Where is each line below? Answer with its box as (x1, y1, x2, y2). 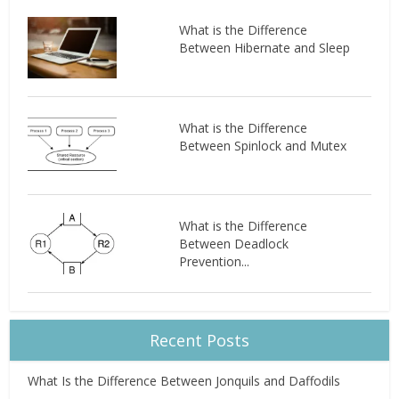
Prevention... (178, 253, 249, 271)
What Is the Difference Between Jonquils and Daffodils (28, 372, 341, 390)
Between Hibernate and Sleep (178, 39, 350, 57)
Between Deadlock (178, 235, 289, 253)
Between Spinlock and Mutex (178, 137, 346, 155)
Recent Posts (150, 330, 249, 352)
